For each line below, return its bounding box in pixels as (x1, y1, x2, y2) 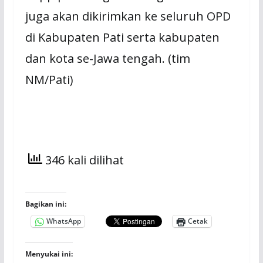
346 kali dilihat (42, 152, 124, 168)
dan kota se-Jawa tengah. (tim (25, 50, 190, 67)
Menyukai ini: (25, 248, 73, 259)
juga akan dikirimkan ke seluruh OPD (25, 8, 231, 25)
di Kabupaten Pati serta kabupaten (25, 29, 220, 46)
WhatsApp (46, 216, 81, 227)
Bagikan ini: (25, 198, 66, 209)
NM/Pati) (25, 72, 73, 88)
